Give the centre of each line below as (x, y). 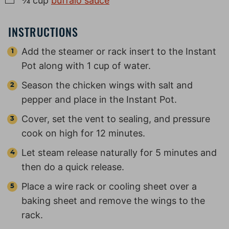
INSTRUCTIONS (43, 32)
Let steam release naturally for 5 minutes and (119, 153)
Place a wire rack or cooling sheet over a (109, 187)
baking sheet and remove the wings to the (113, 201)
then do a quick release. (74, 167)
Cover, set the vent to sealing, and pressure (116, 119)
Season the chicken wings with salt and (107, 85)
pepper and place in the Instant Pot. (99, 100)
